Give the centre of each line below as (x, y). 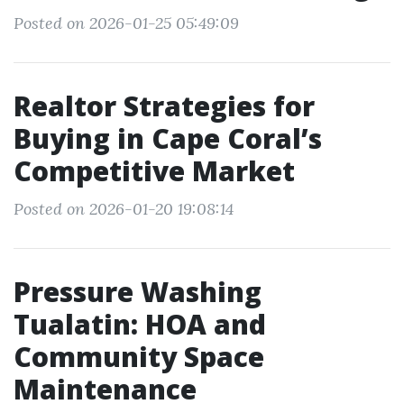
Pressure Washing (138, 292)
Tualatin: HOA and (140, 324)
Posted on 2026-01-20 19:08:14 (124, 209)
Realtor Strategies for (164, 106)
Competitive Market (154, 171)
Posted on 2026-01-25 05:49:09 (126, 23)
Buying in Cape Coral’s (168, 138)
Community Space (139, 357)
